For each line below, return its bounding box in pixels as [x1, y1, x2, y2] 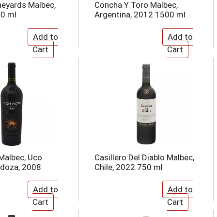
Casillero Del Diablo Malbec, [94, 153, 194, 162]
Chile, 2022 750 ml [94, 162, 163, 172]
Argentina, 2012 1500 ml [94, 10, 186, 19]
